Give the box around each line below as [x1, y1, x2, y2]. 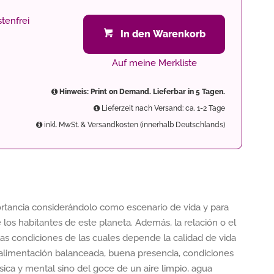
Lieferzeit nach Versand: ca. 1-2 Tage [100, 104, 225, 113]
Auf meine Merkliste [111, 57, 197, 68]
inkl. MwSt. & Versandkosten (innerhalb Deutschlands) [42, 120, 225, 129]
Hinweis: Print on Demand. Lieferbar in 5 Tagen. [57, 87, 225, 96]
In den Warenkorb [120, 28, 206, 40]
